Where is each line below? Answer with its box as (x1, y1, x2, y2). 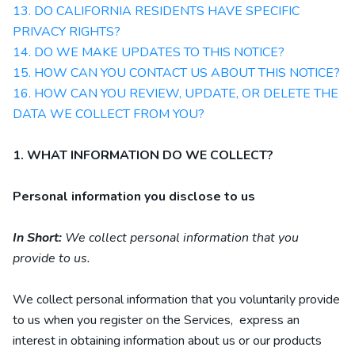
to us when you (13, 311, 100, 329)
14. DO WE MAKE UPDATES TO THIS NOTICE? (13, 44, 284, 61)
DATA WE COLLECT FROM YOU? (13, 105, 204, 123)
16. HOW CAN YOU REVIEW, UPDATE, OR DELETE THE (13, 85, 338, 102)
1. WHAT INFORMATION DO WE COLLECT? (13, 147, 273, 164)
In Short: (13, 229, 62, 246)
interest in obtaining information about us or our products (13, 332, 322, 349)
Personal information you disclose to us (13, 188, 255, 205)
